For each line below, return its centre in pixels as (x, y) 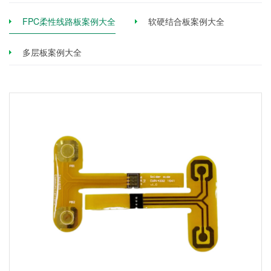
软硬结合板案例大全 (186, 21)
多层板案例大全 (52, 52)
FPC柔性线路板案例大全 (69, 21)
